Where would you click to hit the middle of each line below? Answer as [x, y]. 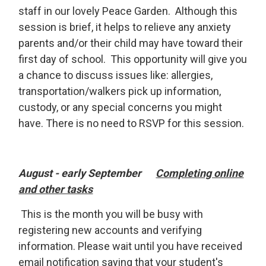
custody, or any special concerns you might [121, 107]
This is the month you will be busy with [111, 214]
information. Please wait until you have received [131, 246]
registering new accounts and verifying [110, 230]
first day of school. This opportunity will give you [133, 59]
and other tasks [56, 189]
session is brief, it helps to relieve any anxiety [125, 27]
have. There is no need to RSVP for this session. [132, 123]
